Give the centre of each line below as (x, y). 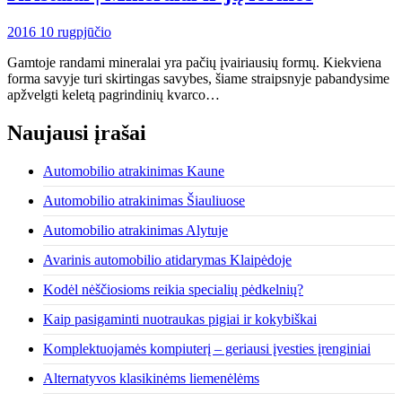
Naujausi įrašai (77, 132)
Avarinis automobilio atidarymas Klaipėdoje (167, 259)
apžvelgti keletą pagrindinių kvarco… (114, 94)
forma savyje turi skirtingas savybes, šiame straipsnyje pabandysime (198, 78)
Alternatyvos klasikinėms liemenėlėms (151, 378)
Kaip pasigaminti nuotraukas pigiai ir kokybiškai (180, 319)
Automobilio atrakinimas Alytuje (135, 230)
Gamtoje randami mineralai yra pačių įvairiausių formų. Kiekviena (194, 62)
